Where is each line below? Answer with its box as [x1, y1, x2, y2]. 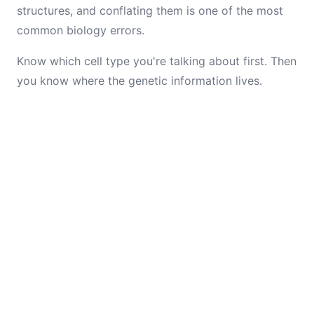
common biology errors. [17, 23, 144, 37]
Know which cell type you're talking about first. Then [17, 54, 296, 68]
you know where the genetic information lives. [17, 74, 262, 88]
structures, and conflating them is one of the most [17, 4, 283, 18]
